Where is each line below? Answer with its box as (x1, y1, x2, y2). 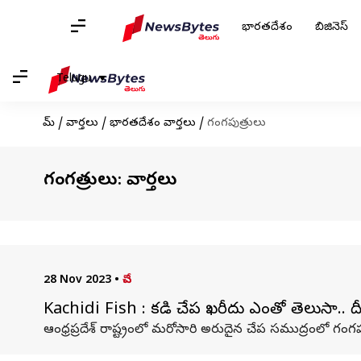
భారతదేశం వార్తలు (109, 116, 196, 131)
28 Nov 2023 (43, 273, 111, 288)
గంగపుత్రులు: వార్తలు (43, 169, 177, 193)
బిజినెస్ (315, 20, 348, 35)
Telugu (56, 71, 91, 87)
